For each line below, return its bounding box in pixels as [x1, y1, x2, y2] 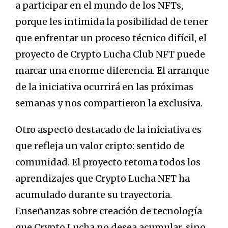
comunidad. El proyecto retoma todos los [15, 156, 201, 168]
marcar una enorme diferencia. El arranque [15, 65, 209, 77]
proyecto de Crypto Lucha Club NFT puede [15, 48, 205, 61]
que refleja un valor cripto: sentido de [15, 140, 185, 152]
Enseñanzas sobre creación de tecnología [15, 205, 202, 217]
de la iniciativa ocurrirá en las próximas [15, 81, 193, 93]
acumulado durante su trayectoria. [15, 189, 172, 201]
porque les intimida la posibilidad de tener [15, 16, 208, 28]
